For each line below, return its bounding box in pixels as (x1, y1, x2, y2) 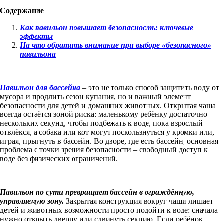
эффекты (20, 32, 53, 40)
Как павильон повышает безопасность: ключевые (20, 23, 193, 32)
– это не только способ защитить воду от (80, 83, 219, 92)
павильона (20, 49, 56, 58)
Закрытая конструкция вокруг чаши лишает (66, 196, 213, 205)
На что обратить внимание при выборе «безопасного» (20, 40, 211, 49)
